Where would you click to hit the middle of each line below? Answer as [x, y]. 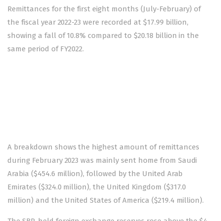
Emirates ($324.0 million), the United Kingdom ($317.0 [97, 187]
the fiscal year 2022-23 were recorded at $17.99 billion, [98, 22]
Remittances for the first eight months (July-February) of [104, 9]
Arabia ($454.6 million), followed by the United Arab [95, 173]
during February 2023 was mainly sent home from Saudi [102, 160]
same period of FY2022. [46, 49]
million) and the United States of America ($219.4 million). [106, 200]
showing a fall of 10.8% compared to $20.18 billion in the [103, 35]
